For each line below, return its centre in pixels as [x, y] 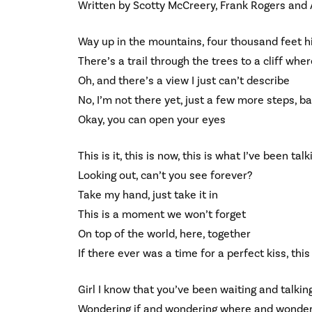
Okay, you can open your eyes [152, 119]
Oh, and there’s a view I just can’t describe [184, 80]
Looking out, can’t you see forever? [165, 175]
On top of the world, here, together [164, 234]
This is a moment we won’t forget [162, 214]
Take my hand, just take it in [148, 195]
